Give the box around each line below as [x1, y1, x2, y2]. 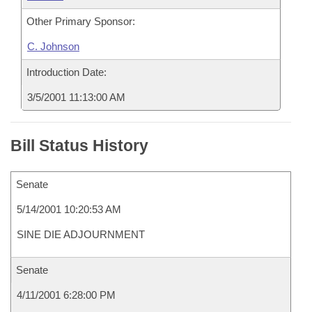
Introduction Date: [26, 66, 107, 78]
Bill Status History [10, 136, 148, 155]
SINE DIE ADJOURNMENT [17, 228, 145, 240]
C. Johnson [27, 40, 79, 52]
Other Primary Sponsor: [26, 15, 135, 27]
